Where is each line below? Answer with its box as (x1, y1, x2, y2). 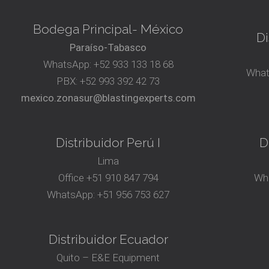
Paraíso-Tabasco (70, 41, 147, 54)
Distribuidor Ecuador (48, 232, 168, 247)
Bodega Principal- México (33, 22, 184, 37)
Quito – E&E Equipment (56, 252, 160, 264)
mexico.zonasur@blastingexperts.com (20, 92, 196, 104)
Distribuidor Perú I (56, 135, 161, 151)
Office (58, 172, 86, 184)
